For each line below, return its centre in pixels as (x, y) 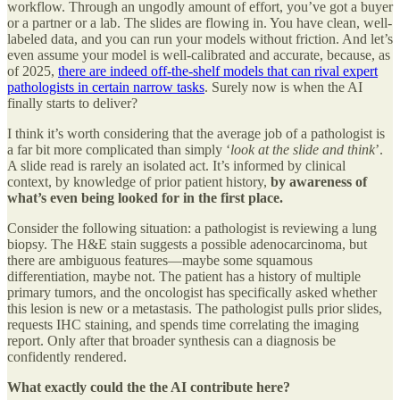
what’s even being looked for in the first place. (145, 198)
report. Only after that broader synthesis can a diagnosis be (171, 341)
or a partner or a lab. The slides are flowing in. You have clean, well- (200, 23)
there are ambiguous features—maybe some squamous (160, 261)
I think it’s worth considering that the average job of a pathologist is (196, 134)
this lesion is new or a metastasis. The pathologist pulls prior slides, (195, 309)
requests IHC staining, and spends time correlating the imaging (183, 325)
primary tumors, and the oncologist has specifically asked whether (192, 293)
